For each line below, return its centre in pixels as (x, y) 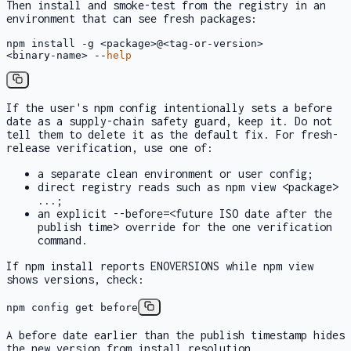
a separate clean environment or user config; (175, 173)
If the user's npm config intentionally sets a (150, 107)
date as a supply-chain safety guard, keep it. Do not (169, 121)
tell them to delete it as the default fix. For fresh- (172, 134)
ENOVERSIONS (185, 266)
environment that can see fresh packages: (132, 18)
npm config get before (72, 308)
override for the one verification (226, 226)
